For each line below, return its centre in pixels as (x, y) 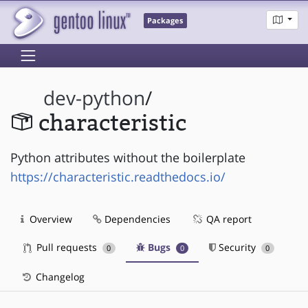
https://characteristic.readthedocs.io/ (118, 176)
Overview (49, 219)
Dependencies (136, 219)
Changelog (59, 276)
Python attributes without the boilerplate (128, 157)
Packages (165, 21)
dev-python (95, 98)
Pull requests (67, 247)
